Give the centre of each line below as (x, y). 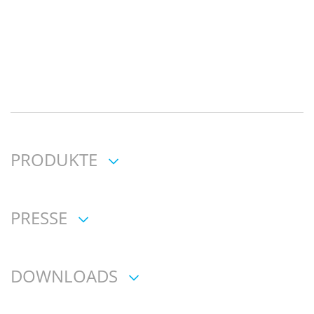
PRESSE (39, 217)
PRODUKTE (54, 159)
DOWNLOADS (64, 275)
